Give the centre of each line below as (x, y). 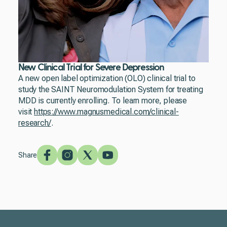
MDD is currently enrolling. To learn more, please (103, 101)
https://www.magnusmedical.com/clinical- (106, 112)
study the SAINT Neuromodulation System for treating (111, 89)
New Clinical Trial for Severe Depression (91, 68)
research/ (35, 123)
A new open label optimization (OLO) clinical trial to (107, 78)
